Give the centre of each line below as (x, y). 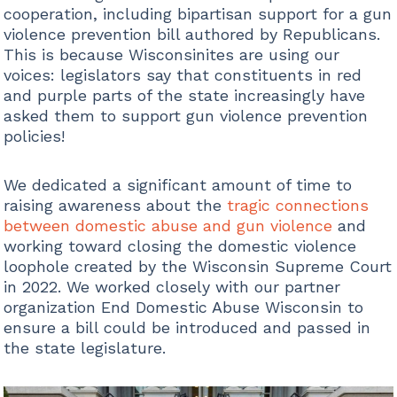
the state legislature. (84, 348)
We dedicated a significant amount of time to (177, 185)
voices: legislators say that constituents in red (182, 75)
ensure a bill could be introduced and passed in (187, 328)
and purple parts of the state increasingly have (184, 96)
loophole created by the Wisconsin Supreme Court (197, 267)
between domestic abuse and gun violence (167, 226)
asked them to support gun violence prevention (185, 116)
